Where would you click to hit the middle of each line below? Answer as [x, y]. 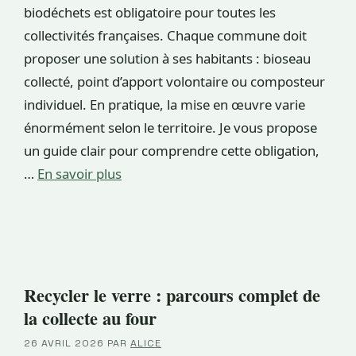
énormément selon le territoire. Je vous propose [170, 127]
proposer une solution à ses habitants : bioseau [167, 58]
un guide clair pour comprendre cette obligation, [172, 150]
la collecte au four [90, 318]
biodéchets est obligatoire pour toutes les [150, 12]
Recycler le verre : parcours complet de [172, 295]
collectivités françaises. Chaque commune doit [165, 35]
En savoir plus [79, 173]
